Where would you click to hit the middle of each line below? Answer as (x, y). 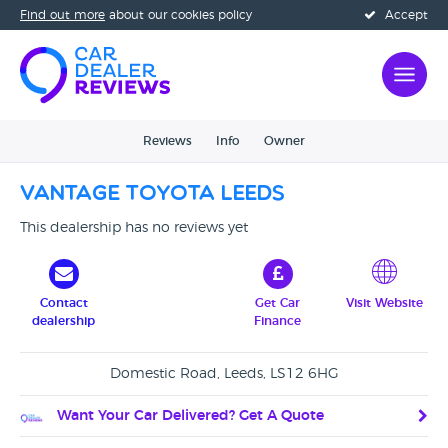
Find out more (62, 15)
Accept (404, 15)
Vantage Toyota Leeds (152, 194)
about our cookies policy (178, 15)
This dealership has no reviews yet (134, 228)
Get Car (277, 303)
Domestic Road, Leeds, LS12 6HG (224, 374)
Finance (277, 321)
